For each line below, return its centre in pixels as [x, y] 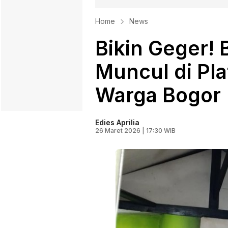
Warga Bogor [158, 95]
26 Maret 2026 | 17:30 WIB [135, 131]
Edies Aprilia [117, 123]
